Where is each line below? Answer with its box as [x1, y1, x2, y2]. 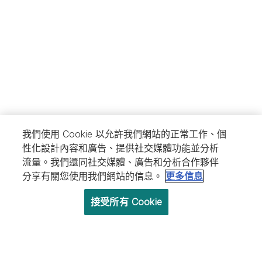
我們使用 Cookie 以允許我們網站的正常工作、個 [22, 128, 227, 140]
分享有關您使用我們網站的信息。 [22, 170, 163, 182]
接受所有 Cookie [91, 196, 162, 208]
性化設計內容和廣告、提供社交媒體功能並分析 [22, 142, 219, 154]
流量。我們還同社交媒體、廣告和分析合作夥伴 [22, 156, 219, 168]
